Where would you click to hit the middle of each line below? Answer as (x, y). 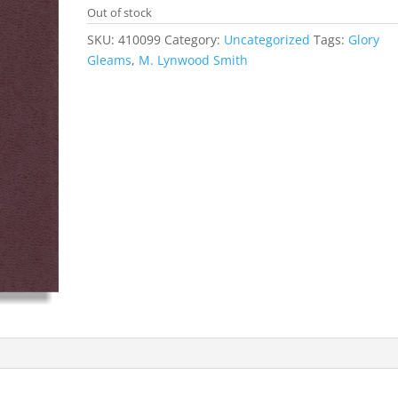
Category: (195, 40)
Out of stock (120, 12)
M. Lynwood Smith (194, 60)
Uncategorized (267, 40)
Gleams (110, 60)
